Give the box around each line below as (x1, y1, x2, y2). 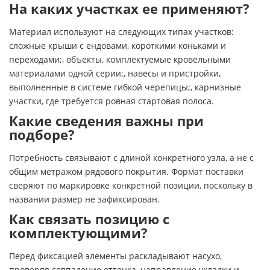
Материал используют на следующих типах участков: (9, 25, 234, 37)
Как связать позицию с (9, 209, 169, 228)
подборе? (9, 125, 75, 144)
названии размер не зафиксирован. (9, 193, 160, 205)
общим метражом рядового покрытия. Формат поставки (9, 165, 243, 177)
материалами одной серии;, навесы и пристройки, (9, 67, 221, 79)
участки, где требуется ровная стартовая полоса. (9, 95, 214, 107)
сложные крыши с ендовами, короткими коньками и (9, 39, 226, 51)
